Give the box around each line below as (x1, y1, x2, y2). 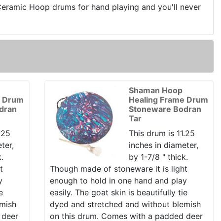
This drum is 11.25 (128, 128, 195, 138)
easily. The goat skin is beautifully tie (49, 187, 187, 197)
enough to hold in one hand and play (49, 176, 187, 185)
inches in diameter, (128, 140, 198, 150)
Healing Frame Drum (128, 95, 208, 105)
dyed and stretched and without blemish (49, 199, 201, 209)
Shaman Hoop (128, 85, 183, 95)
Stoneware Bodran (128, 104, 201, 114)
